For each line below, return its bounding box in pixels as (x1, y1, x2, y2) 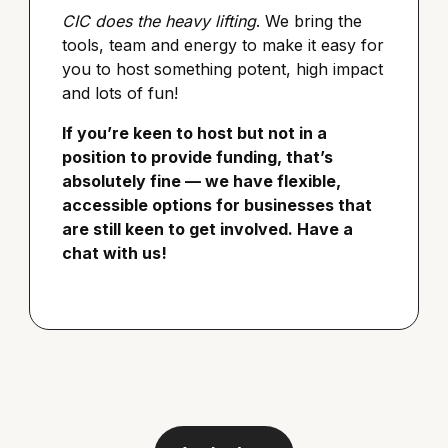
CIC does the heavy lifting (62, 11, 257, 32)
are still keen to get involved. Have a (62, 219, 354, 240)
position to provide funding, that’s (62, 147, 334, 168)
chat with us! (62, 243, 168, 264)
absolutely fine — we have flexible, (62, 171, 342, 192)
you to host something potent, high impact (62, 59, 384, 80)
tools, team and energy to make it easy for (62, 35, 385, 56)
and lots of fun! (62, 83, 179, 104)
